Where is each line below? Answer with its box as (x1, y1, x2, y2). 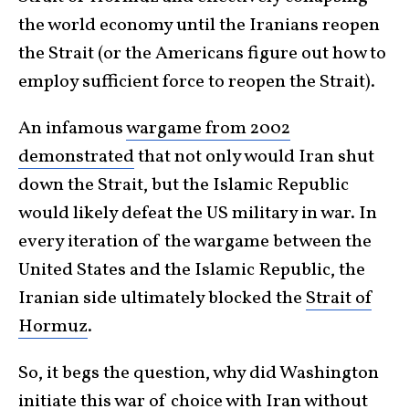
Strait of (306, 285, 372, 311)
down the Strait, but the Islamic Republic (18, 172, 349, 198)
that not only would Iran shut (134, 143, 374, 170)
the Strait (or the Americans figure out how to (18, 40, 386, 67)
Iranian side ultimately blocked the (18, 285, 306, 311)
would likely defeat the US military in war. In (18, 200, 377, 226)
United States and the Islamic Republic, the (18, 257, 365, 283)
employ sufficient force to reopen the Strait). (18, 68, 375, 95)
